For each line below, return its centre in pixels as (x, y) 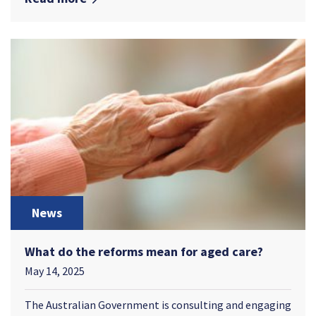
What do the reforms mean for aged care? (144, 251)
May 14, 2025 (55, 271)
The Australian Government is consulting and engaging (158, 304)
